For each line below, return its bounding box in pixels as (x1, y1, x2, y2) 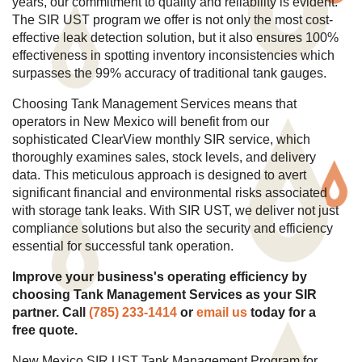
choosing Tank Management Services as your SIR (12, 288, 317, 302)
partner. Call (12, 305, 89, 320)
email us (196, 305, 247, 320)
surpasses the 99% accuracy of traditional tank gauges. (12, 66, 326, 81)
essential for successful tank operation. (12, 239, 234, 254)
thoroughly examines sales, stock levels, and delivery (12, 150, 316, 165)
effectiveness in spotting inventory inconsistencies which (12, 48, 335, 63)
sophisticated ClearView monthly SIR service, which (12, 133, 310, 147)
